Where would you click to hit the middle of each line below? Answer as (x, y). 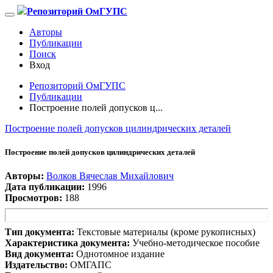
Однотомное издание (120, 254)
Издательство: (36, 265)
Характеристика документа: (67, 243)
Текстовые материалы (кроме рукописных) (166, 232)
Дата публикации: (45, 187)
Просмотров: (34, 198)
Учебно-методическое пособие (195, 243)
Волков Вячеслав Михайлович (110, 176)
